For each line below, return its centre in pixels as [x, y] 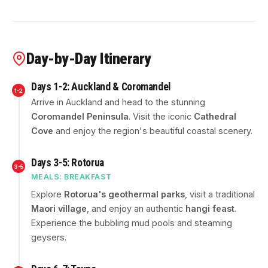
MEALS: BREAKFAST [71, 177]
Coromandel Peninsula [80, 116]
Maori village [59, 208]
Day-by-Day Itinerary [89, 59]
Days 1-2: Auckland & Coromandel [101, 87]
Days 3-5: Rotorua [68, 163]
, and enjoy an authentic [136, 208]
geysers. [49, 237]
